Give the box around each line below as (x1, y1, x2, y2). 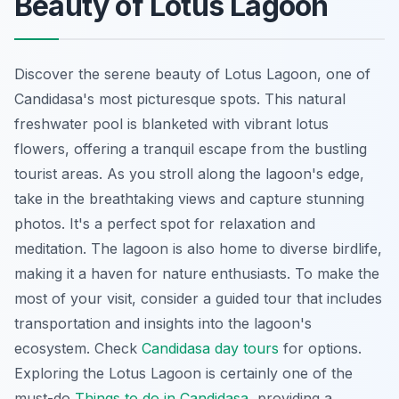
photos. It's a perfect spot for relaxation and (14, 215, 315, 233)
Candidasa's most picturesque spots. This (14, 90, 297, 109)
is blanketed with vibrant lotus (123, 115, 329, 134)
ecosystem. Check (14, 339, 142, 358)
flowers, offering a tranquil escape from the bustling (14, 140, 367, 159)
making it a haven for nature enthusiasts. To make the (14, 265, 379, 283)
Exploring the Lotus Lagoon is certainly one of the (14, 364, 353, 383)
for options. (279, 339, 362, 358)
